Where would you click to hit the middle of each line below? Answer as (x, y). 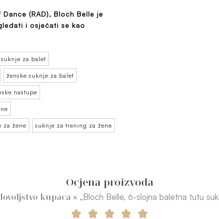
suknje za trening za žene (74, 125)
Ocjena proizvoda (109, 182)
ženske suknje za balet (40, 75)
